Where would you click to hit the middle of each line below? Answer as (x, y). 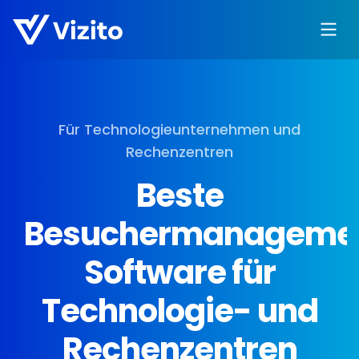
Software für (179, 272)
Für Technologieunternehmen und (179, 129)
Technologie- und (179, 311)
